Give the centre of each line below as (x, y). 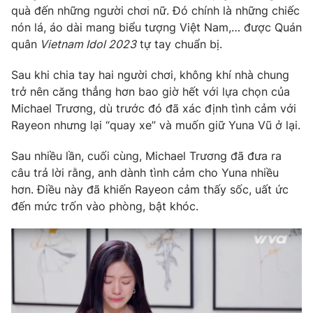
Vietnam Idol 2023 (87, 44)
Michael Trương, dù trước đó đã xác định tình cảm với (154, 109)
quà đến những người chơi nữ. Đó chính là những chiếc (155, 11)
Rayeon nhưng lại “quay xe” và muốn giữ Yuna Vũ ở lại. (156, 125)
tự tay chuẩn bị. (179, 44)
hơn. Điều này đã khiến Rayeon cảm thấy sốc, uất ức (150, 190)
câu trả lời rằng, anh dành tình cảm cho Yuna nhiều (145, 173)
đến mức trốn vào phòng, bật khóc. (105, 206)
